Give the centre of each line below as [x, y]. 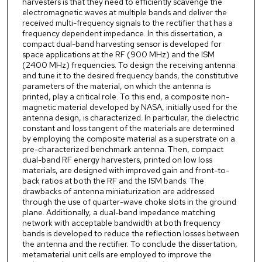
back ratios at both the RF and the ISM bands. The [113, 181]
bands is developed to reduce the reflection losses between [130, 234]
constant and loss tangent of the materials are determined [128, 128]
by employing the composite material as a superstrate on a [128, 139]
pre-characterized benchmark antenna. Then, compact [123, 149]
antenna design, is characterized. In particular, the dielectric [130, 118]
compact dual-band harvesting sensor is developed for [122, 44]
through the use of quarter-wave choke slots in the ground [129, 202]
